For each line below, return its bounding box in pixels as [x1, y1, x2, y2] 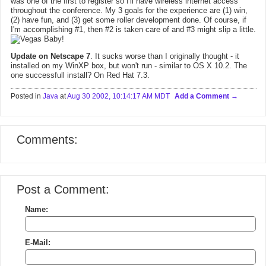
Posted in [11, 92, 43, 100]
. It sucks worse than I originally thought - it [90, 52, 239, 61]
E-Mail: [25, 238, 50, 247]
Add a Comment [175, 92, 231, 100]
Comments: [17, 133, 78, 146]
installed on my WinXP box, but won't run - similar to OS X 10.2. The [11, 61, 247, 70]
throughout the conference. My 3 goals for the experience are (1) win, [11, 6, 248, 15]
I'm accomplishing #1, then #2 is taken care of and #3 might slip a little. [11, 25, 256, 34]
